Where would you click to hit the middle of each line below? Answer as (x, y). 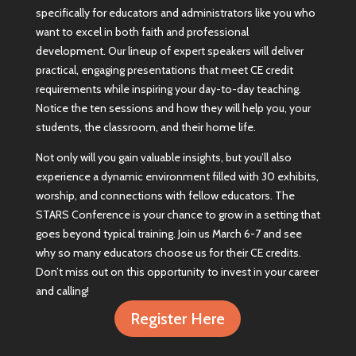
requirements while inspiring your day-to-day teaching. (168, 89)
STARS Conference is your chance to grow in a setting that (178, 215)
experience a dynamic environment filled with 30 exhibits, (177, 177)
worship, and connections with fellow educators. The (165, 196)
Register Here (178, 319)
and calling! (62, 291)
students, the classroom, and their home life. (145, 128)
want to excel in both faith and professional (142, 32)
